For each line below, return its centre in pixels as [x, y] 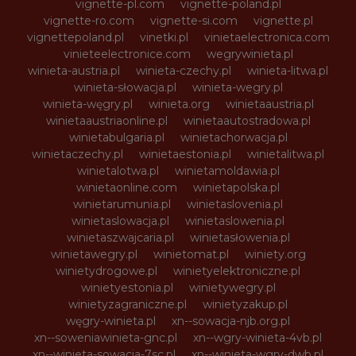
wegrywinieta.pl [250, 54]
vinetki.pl [164, 37]
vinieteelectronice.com [127, 54]
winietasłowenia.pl [240, 237]
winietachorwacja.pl [234, 137]
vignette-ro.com [89, 20]
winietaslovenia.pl [235, 204]
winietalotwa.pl [118, 170]
